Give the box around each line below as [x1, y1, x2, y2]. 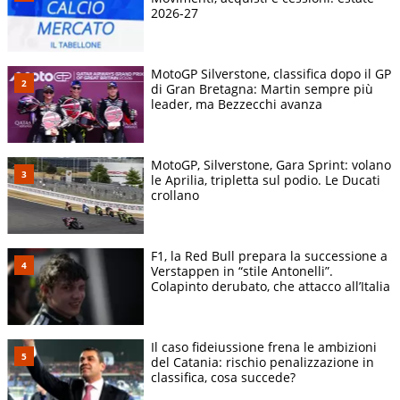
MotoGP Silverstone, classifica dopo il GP [151, 64, 391, 82]
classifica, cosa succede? [151, 369, 296, 387]
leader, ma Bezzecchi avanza [151, 95, 322, 112]
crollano [151, 187, 199, 204]
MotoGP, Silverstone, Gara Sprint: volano [151, 156, 391, 173]
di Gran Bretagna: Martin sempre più [151, 79, 373, 97]
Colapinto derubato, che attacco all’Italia [151, 278, 390, 296]
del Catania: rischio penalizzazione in [151, 354, 374, 371]
